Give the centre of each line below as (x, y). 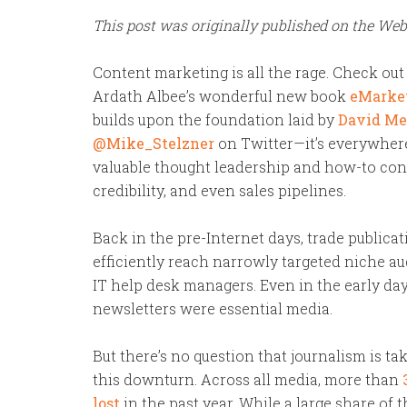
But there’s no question (174, 356)
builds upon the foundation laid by (215, 119)
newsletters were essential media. (213, 308)
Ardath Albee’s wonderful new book (221, 96)
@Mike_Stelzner (154, 143)
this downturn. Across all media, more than (248, 379)
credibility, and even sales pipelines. (219, 190)
